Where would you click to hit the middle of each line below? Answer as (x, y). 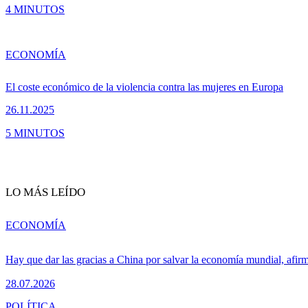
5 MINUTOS (35, 133)
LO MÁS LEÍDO (45, 192)
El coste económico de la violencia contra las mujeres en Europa (144, 87)
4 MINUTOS (35, 9)
